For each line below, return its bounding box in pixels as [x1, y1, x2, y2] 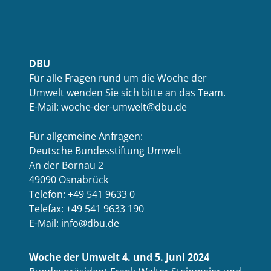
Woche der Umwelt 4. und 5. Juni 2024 [29, 250, 209, 264]
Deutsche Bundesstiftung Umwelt [29, 144, 182, 157]
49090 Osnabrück [29, 173, 108, 186]
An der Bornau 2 [29, 158, 103, 172]
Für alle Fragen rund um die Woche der [29, 71, 207, 85]
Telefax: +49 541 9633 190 [29, 202, 144, 215]
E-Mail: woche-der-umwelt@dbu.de [29, 100, 187, 114]
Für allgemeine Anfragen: [29, 129, 143, 143]
